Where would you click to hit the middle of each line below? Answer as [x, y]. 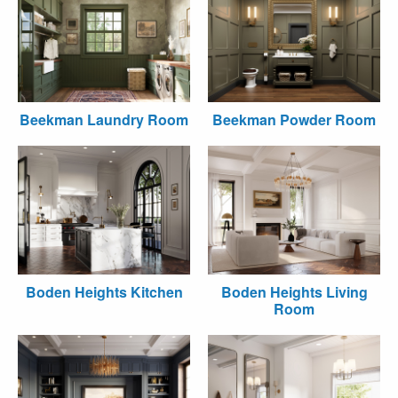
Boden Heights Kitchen [104, 292]
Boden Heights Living [294, 292]
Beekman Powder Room [294, 119]
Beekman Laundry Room [104, 119]
